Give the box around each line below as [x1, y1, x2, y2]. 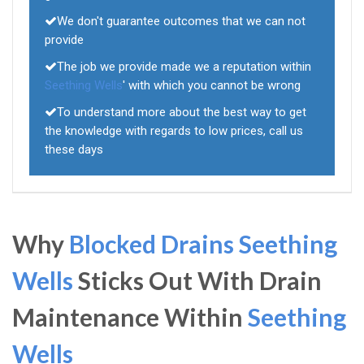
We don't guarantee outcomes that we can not [57, 14, 305, 29]
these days [45, 142, 103, 158]
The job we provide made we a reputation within [57, 59, 311, 75]
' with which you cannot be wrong [123, 78, 301, 93]
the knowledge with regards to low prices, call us [45, 123, 303, 139]
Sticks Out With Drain [73, 266, 322, 296]
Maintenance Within [12, 302, 248, 332]
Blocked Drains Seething [69, 229, 337, 259]
